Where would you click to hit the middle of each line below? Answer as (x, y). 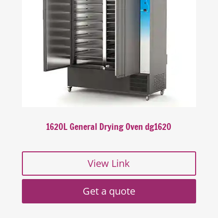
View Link (109, 163)
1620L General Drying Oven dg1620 (109, 127)
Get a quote (109, 191)
